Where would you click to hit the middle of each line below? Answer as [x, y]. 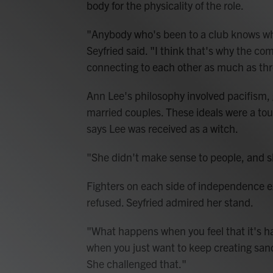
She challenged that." [136, 264]
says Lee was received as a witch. [162, 129]
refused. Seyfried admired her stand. [170, 202]
